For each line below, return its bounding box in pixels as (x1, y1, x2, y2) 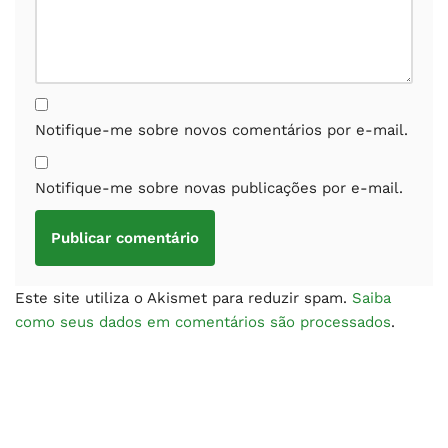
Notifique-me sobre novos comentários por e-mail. (35, 120, 408, 139)
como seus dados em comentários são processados (15, 312, 391, 331)
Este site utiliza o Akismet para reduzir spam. (15, 288, 352, 307)
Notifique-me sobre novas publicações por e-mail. (35, 178, 403, 197)
